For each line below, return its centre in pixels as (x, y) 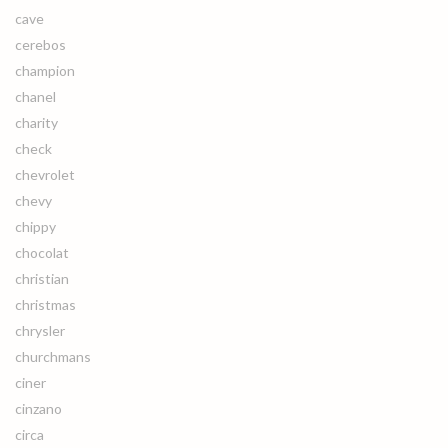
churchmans (53, 356)
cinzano (38, 408)
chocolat (42, 252)
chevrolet (45, 174)
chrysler (40, 330)
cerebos (40, 44)
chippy (35, 226)
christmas (45, 304)
